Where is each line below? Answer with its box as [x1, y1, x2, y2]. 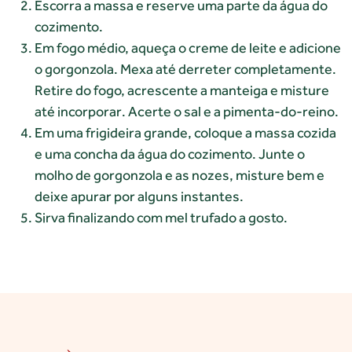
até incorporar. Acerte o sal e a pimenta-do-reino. [35, 102, 339, 119]
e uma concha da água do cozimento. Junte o [35, 145, 305, 162]
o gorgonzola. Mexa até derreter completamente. [35, 60, 336, 77]
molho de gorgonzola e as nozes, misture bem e [35, 166, 324, 183]
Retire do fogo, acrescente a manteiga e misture [35, 81, 329, 98]
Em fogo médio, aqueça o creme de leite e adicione [35, 38, 341, 56]
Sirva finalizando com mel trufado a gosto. [35, 208, 288, 225]
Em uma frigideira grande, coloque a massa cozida [35, 123, 336, 141]
